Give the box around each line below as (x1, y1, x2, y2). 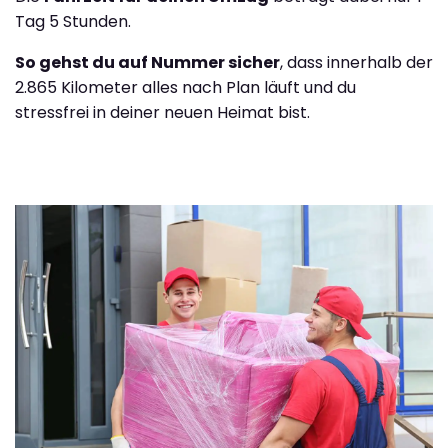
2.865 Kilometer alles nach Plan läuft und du (15, 76, 356, 100)
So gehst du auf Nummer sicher (15, 51, 280, 75)
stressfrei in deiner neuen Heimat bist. (15, 101, 310, 125)
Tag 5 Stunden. (15, 10, 131, 34)
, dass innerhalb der (280, 51, 433, 75)
